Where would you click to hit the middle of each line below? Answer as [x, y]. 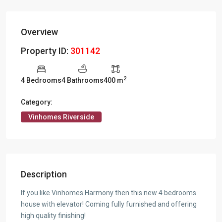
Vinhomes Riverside [61, 117]
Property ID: [46, 51]
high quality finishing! [53, 216]
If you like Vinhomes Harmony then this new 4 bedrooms [109, 193]
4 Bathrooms [83, 81]
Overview [39, 32]
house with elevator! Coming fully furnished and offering [109, 204]
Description [44, 174]
